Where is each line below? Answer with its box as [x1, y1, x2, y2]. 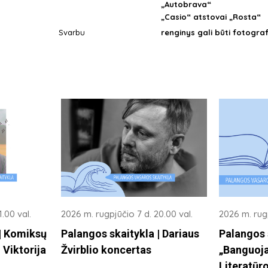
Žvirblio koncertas [60, 243, 151, 256]
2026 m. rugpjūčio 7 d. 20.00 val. [60, 208, 193, 220]
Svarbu [58, 28, 85, 38]
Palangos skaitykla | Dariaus [60, 227, 199, 240]
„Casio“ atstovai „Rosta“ [161, 12, 261, 22]
